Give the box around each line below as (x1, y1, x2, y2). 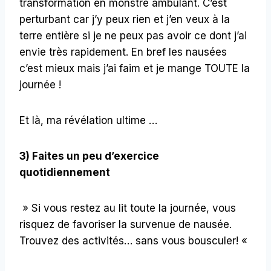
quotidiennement (19, 166, 110, 178)
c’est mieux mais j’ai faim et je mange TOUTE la (19, 62, 250, 74)
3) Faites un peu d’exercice (19, 149, 159, 162)
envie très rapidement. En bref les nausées (19, 45, 227, 58)
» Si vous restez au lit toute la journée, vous (19, 201, 236, 214)
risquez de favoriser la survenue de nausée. (19, 218, 232, 230)
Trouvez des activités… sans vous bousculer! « (19, 234, 250, 247)
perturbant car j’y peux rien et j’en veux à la (19, 13, 230, 25)
